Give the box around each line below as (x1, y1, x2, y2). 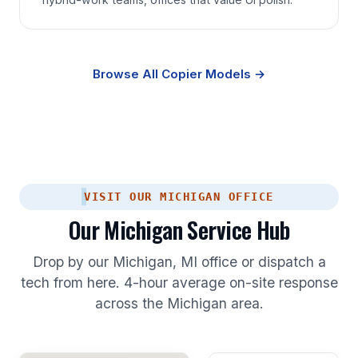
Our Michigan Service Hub (68, 213, 290, 246)
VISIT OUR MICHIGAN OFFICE (84, 189, 274, 203)
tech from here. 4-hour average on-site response (20, 273, 338, 291)
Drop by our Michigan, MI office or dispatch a (32, 253, 326, 270)
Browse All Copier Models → (93, 66, 265, 82)
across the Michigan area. (94, 294, 264, 312)
